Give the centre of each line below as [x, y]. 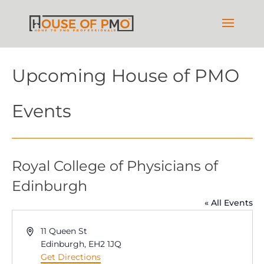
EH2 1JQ [105, 244]
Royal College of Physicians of [115, 166]
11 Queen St [64, 231]
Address [42, 230]
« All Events [228, 203]
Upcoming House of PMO [125, 76]
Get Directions [71, 257]
